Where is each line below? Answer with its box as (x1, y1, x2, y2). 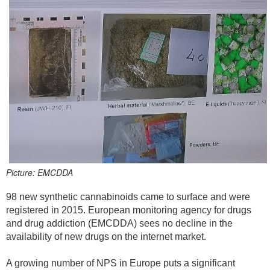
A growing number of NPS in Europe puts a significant (6, 258, 235, 269)
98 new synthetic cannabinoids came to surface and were (6, 192, 250, 202)
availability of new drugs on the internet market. (6, 231, 206, 242)
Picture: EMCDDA (6, 166, 73, 179)
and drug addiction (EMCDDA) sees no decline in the (6, 218, 233, 229)
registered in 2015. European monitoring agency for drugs (6, 205, 251, 216)
